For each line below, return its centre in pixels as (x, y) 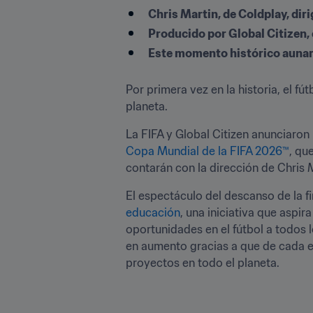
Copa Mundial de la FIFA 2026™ (208, 151)
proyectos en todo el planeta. (204, 262)
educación (153, 212)
